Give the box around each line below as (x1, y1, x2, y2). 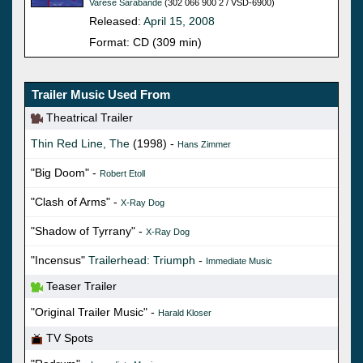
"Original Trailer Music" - (31, 305, 158, 318)
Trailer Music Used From (32, 87, 170, 101)
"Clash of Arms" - (31, 194, 121, 208)
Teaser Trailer (43, 280, 117, 293)
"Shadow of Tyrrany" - (31, 224, 146, 237)
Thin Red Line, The (31, 136, 130, 150)
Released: (89, 14, 143, 28)
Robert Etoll (100, 168, 145, 178)
